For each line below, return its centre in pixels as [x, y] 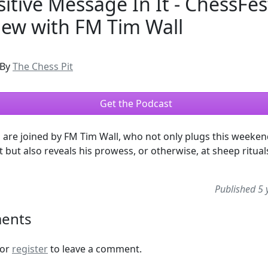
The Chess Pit [43, 66]
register [30, 249]
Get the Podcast [136, 103]
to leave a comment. [95, 249]
